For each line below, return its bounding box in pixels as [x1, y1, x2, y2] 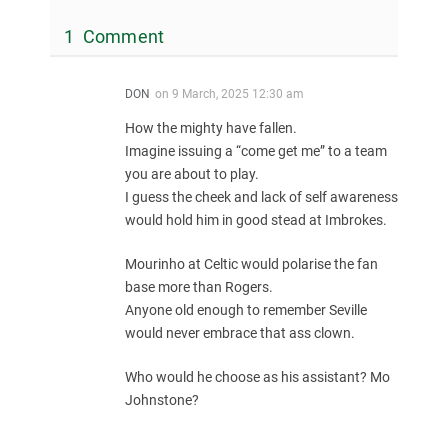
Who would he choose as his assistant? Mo [125, 368, 390, 385]
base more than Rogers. [125, 278, 273, 295]
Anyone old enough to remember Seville [125, 301, 367, 318]
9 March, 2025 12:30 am [172, 86, 304, 101]
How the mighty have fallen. [125, 119, 297, 136]
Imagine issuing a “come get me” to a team [125, 142, 387, 159]
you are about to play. [125, 165, 259, 182]
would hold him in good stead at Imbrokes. [125, 211, 387, 228]
